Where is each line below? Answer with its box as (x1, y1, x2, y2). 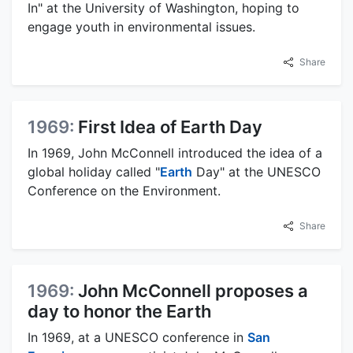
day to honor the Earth (28, 300, 211, 321)
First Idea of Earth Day (78, 116, 262, 137)
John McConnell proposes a (78, 280, 308, 301)
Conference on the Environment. (28, 182, 221, 199)
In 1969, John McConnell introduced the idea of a (28, 144, 322, 161)
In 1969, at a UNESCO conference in (28, 329, 247, 345)
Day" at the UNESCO (192, 163, 321, 180)
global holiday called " (28, 163, 160, 180)
